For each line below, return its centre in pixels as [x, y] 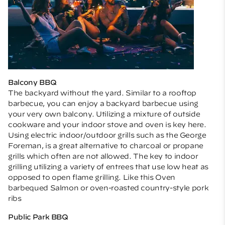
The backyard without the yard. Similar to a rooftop [102, 93]
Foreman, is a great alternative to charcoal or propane [106, 145]
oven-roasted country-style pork [149, 188]
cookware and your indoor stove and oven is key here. [107, 124]
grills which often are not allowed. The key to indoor [103, 156]
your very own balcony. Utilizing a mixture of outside [104, 114]
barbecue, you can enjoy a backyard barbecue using [103, 103]
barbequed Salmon [43, 188]
